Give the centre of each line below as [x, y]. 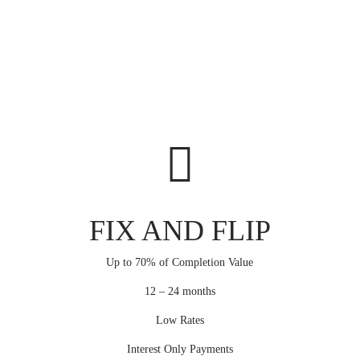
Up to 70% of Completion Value [180, 263]
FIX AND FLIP [180, 231]
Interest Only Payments [180, 350]
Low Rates [180, 321]
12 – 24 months [180, 292]
